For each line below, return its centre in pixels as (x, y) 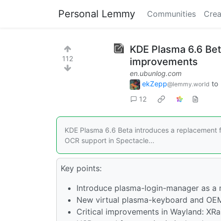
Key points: (81, 168)
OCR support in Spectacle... (110, 140)
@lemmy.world (188, 84)
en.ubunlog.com (156, 73)
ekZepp (155, 84)
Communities (171, 14)
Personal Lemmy (97, 14)
